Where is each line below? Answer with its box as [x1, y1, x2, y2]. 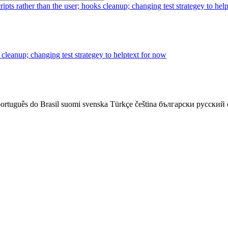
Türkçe [110, 100, 133, 108]
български [159, 100, 194, 108]
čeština [135, 100, 157, 108]
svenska [82, 100, 108, 108]
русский [196, 100, 225, 108]
